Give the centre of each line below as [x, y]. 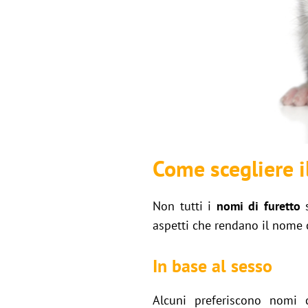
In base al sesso [212, 266]
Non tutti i [185, 206]
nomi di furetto [258, 206]
